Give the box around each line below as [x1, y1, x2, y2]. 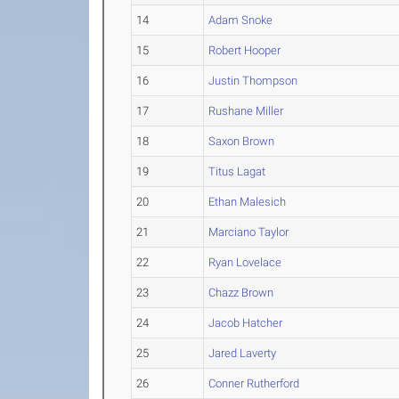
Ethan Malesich [208, 195, 287, 208]
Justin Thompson [208, 74, 298, 87]
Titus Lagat [208, 165, 266, 178]
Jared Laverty [208, 346, 277, 360]
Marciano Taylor [208, 225, 289, 239]
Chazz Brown [208, 286, 274, 299]
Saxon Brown [208, 134, 275, 148]
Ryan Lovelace [208, 256, 282, 269]
